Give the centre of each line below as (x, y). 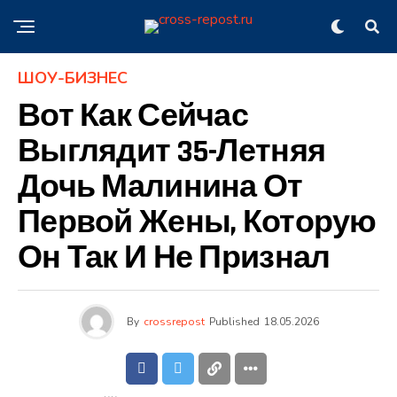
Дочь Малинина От (160, 187)
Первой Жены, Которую (197, 223)
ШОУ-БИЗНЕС (73, 78)
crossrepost (174, 322)
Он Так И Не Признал (174, 258)
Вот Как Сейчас (133, 117)
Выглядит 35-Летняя (172, 152)
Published (234, 322)
